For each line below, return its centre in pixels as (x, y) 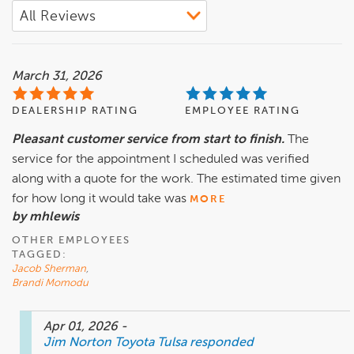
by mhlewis (45, 218)
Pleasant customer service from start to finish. (148, 140)
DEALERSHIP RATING (75, 111)
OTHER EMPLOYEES (71, 241)
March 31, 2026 (57, 77)
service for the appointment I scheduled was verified (160, 160)
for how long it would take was (101, 200)
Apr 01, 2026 (82, 328)
